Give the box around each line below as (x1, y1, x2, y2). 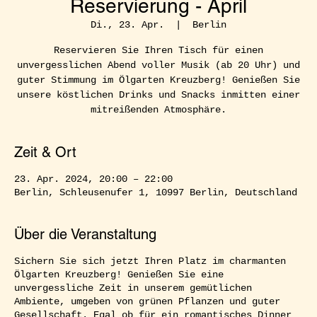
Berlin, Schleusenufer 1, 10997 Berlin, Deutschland (14, 186, 297, 198)
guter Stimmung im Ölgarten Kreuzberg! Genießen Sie (17, 74, 300, 86)
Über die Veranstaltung (14, 225, 156, 243)
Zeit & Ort (14, 143, 76, 161)
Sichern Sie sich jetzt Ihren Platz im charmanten (14, 255, 286, 267)
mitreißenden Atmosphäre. (91, 103, 226, 115)
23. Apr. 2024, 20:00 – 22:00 (14, 173, 173, 185)
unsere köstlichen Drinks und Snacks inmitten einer (17, 88, 300, 100)
